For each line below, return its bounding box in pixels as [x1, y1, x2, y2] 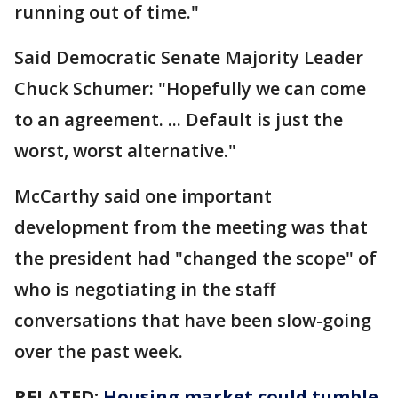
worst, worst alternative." [14, 138, 236, 163]
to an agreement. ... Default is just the [14, 107, 343, 131]
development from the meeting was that [14, 214, 368, 239]
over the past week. [14, 338, 183, 363]
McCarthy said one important [14, 183, 272, 208]
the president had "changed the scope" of [14, 245, 377, 270]
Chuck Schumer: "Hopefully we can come [14, 76, 366, 100]
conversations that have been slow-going [14, 307, 371, 332]
